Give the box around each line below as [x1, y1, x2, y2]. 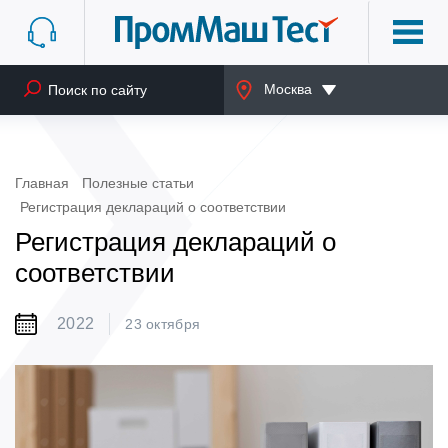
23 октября [125, 315, 201, 332]
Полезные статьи [82, 174, 194, 191]
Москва [264, 81, 312, 97]
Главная [15, 174, 69, 191]
